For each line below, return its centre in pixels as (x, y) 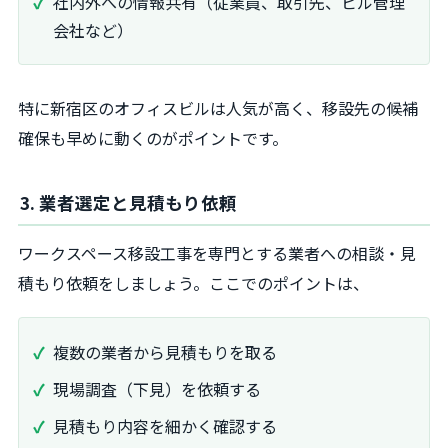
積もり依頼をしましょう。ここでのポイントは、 (193, 283)
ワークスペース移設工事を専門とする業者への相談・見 (217, 253)
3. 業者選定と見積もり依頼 (128, 203)
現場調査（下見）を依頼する (157, 389)
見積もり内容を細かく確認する (165, 426)
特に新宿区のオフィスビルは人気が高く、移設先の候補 (218, 107)
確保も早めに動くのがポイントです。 (153, 137)
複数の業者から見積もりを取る (165, 352)
